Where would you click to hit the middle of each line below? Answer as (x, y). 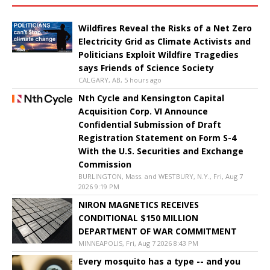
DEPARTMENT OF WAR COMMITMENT (158, 231)
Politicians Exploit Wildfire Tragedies (159, 55)
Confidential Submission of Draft (150, 125)
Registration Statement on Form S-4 (157, 138)
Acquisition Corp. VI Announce (143, 111)
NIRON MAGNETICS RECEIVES (139, 205)
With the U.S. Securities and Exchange (161, 151)
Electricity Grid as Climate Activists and (165, 42)
